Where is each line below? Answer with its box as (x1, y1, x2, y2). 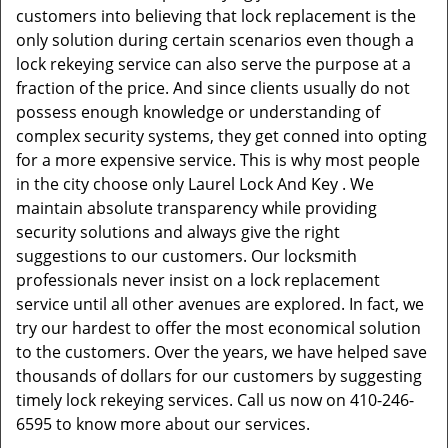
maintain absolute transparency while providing (16, 197, 377, 219)
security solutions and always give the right (16, 221, 340, 243)
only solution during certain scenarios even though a (16, 29, 414, 51)
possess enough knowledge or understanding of (16, 101, 380, 123)
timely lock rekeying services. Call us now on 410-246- (16, 389, 414, 411)
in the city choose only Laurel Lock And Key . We (16, 173, 374, 195)
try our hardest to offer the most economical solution (16, 317, 421, 339)
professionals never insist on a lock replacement (16, 269, 380, 291)
